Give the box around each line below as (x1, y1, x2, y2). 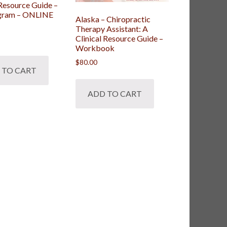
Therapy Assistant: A (75, 23, 148, 33)
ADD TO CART (87, 89, 142, 99)
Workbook (75, 43, 115, 53)
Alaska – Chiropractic (75, 14, 150, 24)
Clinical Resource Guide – (75, 33, 163, 43)
